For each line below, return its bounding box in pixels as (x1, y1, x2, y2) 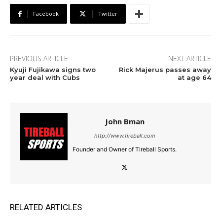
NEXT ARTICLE (168, 54, 211, 64)
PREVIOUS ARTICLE (10, 54, 68, 64)
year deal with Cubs (10, 74, 80, 82)
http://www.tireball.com (94, 132, 155, 140)
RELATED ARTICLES (10, 202, 82, 213)
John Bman (105, 116, 145, 127)
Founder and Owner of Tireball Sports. (73, 146, 177, 153)
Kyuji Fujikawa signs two (10, 66, 96, 74)
